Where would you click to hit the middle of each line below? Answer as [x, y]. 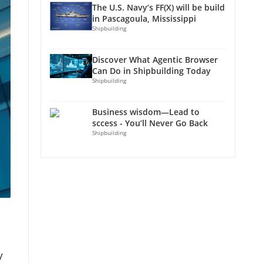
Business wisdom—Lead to [146, 112]
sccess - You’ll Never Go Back [150, 123]
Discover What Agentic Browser [155, 60]
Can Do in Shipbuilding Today [151, 71]
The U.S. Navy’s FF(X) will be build [159, 7]
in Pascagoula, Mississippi [144, 18]
